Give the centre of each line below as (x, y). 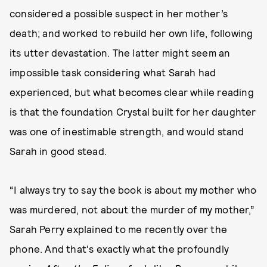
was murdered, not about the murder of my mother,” (132, 209)
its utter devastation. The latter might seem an (120, 53)
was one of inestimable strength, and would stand (127, 131)
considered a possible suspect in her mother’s (119, 13)
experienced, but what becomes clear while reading (132, 92)
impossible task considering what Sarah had (113, 72)
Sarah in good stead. (58, 151)
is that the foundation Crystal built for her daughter (133, 112)
